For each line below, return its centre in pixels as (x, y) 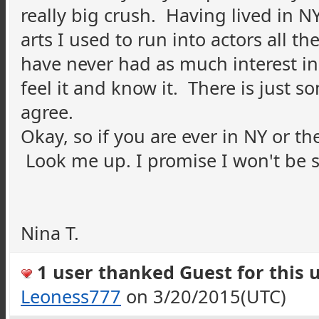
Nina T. (50, 233)
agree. (49, 112)
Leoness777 (71, 296)
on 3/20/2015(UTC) (204, 296)
